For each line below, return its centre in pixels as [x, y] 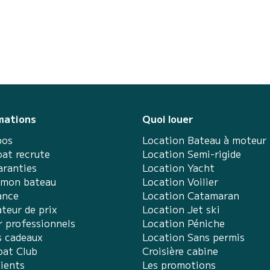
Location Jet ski [181, 209]
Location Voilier [180, 181]
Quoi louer [168, 119]
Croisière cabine [180, 251]
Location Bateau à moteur [204, 140]
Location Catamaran [191, 195]
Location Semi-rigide [192, 154]
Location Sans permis [193, 237]
